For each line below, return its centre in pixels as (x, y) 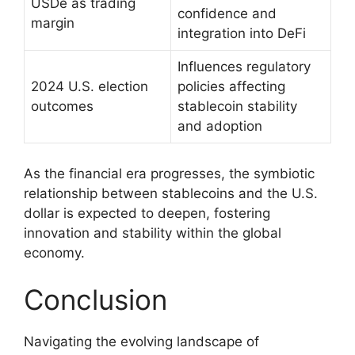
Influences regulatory (244, 67)
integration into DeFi (242, 34)
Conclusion (95, 300)
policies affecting (231, 87)
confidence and (227, 14)
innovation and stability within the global (153, 233)
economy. (54, 252)
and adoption (220, 126)
